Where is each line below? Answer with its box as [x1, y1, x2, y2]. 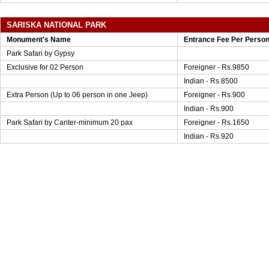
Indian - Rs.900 [184, 104, 234, 113]
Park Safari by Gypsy [7, 49, 74, 58]
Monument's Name [7, 35, 71, 44]
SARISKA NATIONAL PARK [7, 20, 106, 29]
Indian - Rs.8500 [184, 77, 238, 85]
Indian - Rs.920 [184, 132, 234, 141]
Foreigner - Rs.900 [184, 91, 245, 99]
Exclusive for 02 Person [7, 63, 83, 71]
